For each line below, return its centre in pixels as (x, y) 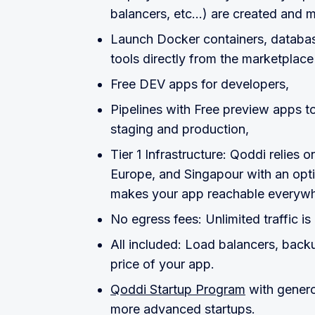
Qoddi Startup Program (178, 290)
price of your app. (162, 264)
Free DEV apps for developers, (200, 84)
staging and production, (180, 129)
